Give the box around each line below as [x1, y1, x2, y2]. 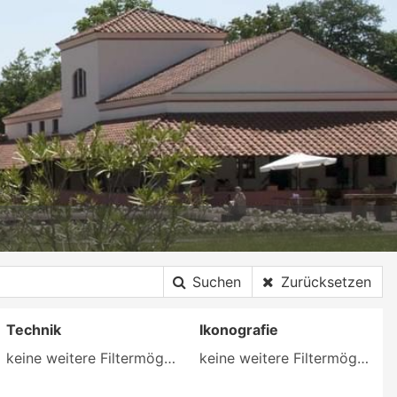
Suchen [192, 272, 241, 291]
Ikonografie [199, 320, 279, 339]
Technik [5, 320, 61, 339]
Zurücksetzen [281, 272, 371, 291]
